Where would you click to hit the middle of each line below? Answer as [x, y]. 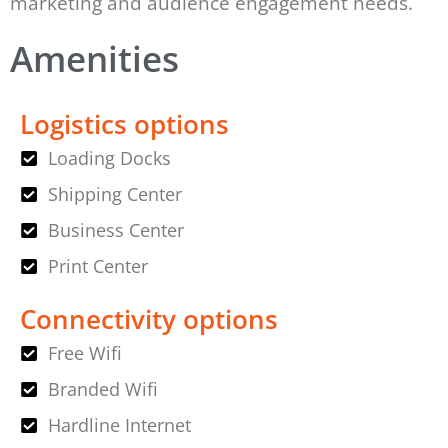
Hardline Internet [119, 425]
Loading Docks [109, 158]
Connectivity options [149, 319]
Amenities [94, 58]
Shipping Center [114, 194]
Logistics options [124, 124]
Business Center [115, 230]
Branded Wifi [102, 389]
